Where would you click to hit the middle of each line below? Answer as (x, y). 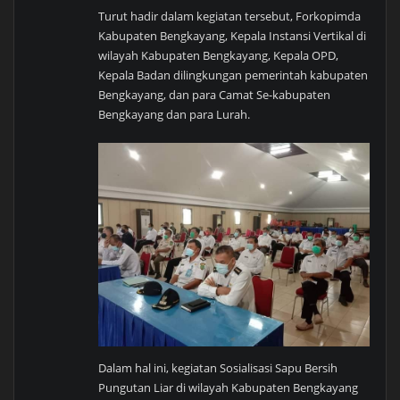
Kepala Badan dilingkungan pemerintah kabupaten (233, 75)
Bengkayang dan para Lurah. (175, 115)
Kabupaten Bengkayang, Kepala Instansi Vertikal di (233, 36)
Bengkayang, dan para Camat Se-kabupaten (215, 95)
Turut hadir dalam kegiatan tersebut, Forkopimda (230, 17)
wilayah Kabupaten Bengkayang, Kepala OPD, (219, 56)
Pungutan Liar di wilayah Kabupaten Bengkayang (229, 387)
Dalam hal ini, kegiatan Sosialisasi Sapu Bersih (218, 367)
